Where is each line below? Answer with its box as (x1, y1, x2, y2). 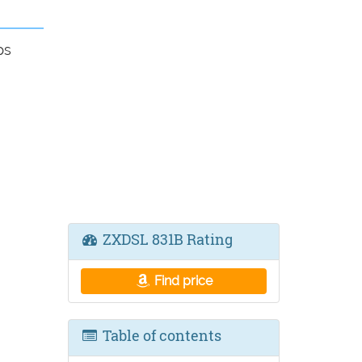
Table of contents (99, 326, 221, 345)
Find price (151, 273, 213, 288)
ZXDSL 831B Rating (99, 229, 233, 249)
